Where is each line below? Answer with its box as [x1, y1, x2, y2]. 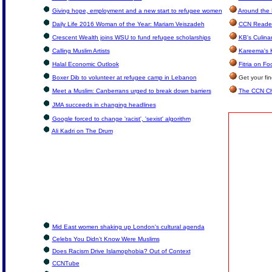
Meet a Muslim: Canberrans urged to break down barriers [52, 87, 211, 94]
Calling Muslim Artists [52, 47, 110, 54]
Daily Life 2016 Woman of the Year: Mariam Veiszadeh [52, 21, 205, 27]
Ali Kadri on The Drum [51, 127, 113, 134]
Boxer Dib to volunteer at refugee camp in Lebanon [52, 74, 197, 81]
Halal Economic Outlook [52, 61, 119, 67]
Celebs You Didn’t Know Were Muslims [52, 236, 160, 242]
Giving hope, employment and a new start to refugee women [52, 7, 222, 14]
